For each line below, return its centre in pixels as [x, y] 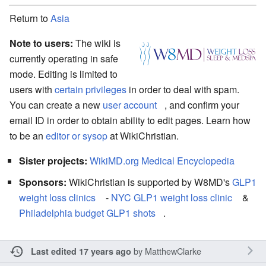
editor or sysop [77, 135]
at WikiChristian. [143, 135]
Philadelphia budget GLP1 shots [87, 213]
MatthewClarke [173, 251]
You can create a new [56, 104]
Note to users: [41, 43]
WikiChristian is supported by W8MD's [149, 182]
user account [130, 104]
